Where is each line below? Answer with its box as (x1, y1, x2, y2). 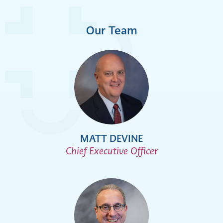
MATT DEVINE (80, 132, 143, 146)
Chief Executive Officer (65, 144, 158, 158)
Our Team (86, 23, 137, 39)
